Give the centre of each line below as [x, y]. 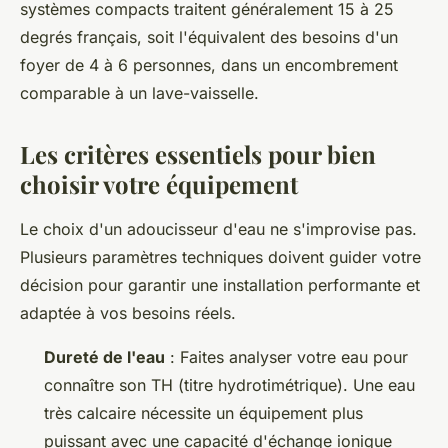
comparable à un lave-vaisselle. [139, 92]
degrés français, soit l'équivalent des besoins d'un [209, 36]
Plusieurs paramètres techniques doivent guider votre [220, 256]
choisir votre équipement [159, 183]
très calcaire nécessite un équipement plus [203, 412]
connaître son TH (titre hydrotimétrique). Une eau [229, 384]
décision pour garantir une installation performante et [220, 284]
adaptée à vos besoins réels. [128, 312]
